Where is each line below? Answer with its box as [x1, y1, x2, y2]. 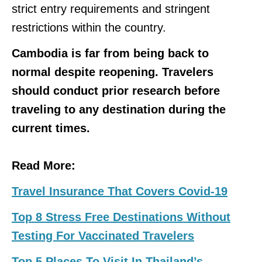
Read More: [12, 158, 75, 172]
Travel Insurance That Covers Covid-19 [12, 184, 227, 198]
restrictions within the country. [12, 20, 170, 34]
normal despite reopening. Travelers [12, 65, 213, 78]
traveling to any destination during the [12, 102, 226, 116]
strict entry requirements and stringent [12, 2, 210, 15]
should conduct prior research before [12, 84, 220, 97]
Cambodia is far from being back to [12, 46, 209, 60]
